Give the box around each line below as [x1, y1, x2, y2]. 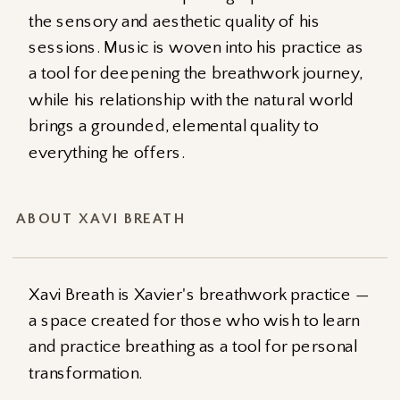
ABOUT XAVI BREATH [16, 211, 186, 228]
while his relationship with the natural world [29, 89, 354, 110]
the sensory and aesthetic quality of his [29, 11, 321, 31]
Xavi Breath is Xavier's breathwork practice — [29, 284, 369, 305]
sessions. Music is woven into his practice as [29, 37, 364, 58]
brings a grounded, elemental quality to [29, 115, 319, 137]
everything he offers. [29, 142, 186, 162]
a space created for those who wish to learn [29, 311, 361, 331]
